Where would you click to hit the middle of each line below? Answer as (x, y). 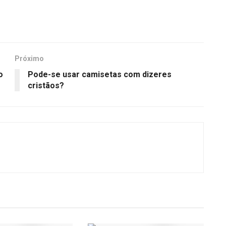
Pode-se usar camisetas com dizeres (100, 75)
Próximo (29, 59)
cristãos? (46, 86)
